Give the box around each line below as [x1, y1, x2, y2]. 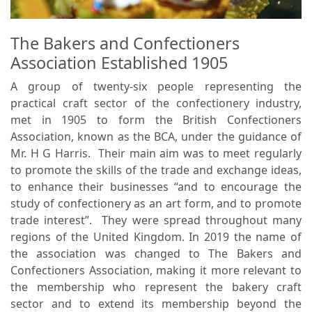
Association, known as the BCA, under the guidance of [10, 129, 302, 144]
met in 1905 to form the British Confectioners [10, 112, 302, 127]
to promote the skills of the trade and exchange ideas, [10, 162, 302, 178]
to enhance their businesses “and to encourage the [10, 179, 302, 194]
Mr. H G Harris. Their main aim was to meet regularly [10, 146, 302, 161]
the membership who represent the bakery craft [10, 279, 302, 295]
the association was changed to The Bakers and [10, 246, 302, 261]
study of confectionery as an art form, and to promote [10, 196, 302, 211]
